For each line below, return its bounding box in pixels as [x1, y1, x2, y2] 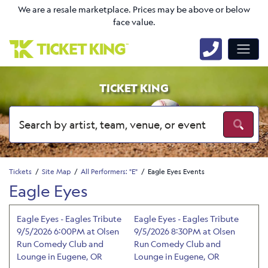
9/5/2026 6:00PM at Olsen [17, 225, 119, 237]
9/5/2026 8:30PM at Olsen [134, 225, 235, 237]
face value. [112, 16, 156, 28]
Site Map [42, 166, 71, 176]
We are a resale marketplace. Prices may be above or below [18, 4, 250, 16]
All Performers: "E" [81, 166, 138, 176]
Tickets [9, 166, 32, 176]
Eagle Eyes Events [148, 166, 205, 176]
